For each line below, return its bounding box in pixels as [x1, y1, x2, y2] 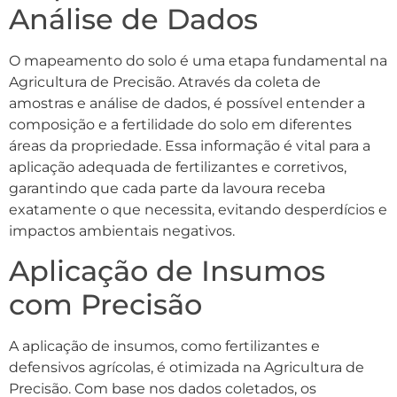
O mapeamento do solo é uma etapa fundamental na [9, 51, 387, 69]
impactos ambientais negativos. [9, 222, 235, 239]
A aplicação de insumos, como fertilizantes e [9, 338, 320, 355]
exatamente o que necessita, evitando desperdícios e [9, 200, 387, 218]
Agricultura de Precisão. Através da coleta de [9, 73, 321, 90]
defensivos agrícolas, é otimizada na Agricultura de [9, 359, 364, 377]
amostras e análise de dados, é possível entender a [9, 94, 365, 112]
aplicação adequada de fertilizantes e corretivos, [9, 158, 346, 175]
